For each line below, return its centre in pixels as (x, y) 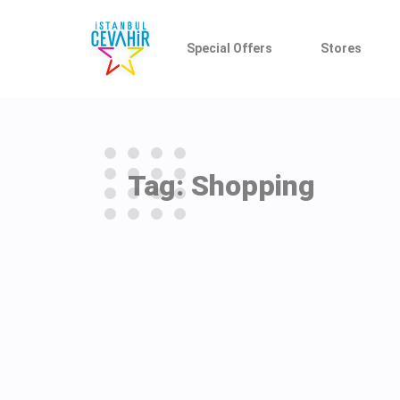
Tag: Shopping (221, 185)
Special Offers (230, 48)
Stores (341, 48)
